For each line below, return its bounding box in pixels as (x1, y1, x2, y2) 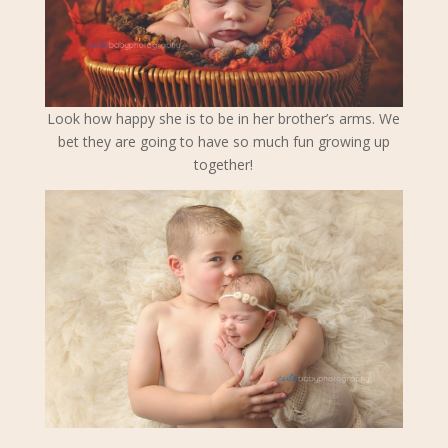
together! (194, 154, 254, 174)
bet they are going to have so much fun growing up (57, 131, 390, 151)
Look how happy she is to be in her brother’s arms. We (47, 108, 401, 128)
